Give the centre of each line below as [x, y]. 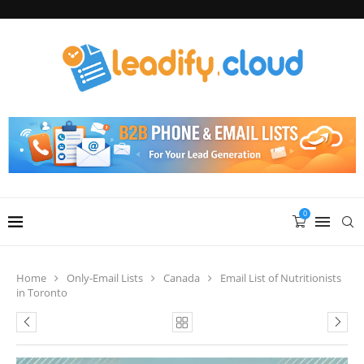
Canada [182, 277]
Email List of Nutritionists [281, 277]
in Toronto [42, 292]
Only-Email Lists [105, 277]
